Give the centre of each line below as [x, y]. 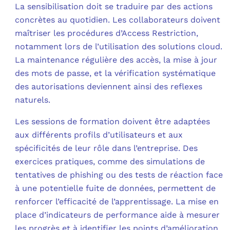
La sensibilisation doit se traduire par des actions [114, 6]
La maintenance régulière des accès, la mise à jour [116, 60]
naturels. [33, 100]
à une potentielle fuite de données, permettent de [116, 188]
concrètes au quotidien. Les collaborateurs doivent [118, 20]
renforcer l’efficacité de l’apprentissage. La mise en [117, 201]
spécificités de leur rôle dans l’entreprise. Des [107, 148]
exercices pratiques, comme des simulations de [110, 161]
